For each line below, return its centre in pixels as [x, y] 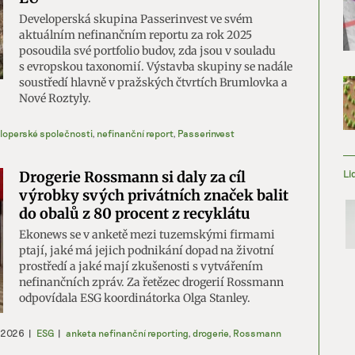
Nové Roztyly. [55, 98]
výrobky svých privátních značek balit [154, 195]
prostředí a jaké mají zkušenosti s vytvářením [141, 266]
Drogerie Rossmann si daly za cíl [132, 177]
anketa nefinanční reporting [127, 333]
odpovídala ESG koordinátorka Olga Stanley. [135, 298]
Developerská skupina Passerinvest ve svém [136, 19]
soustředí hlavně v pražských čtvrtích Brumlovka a [153, 82]
